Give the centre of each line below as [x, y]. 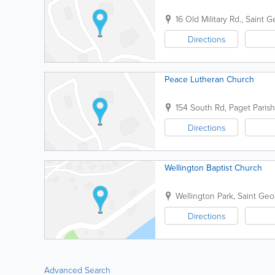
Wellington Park [204, 196]
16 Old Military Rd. [208, 19]
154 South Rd [200, 107]
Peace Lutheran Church [209, 79]
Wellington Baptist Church [213, 168]
